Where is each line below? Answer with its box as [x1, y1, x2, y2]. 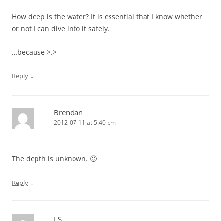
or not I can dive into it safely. [12, 24, 110, 34]
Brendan [54, 108, 83, 118]
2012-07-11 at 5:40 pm [54, 118, 116, 127]
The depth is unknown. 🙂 [12, 154, 97, 164]
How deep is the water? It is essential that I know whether [12, 12, 202, 22]
